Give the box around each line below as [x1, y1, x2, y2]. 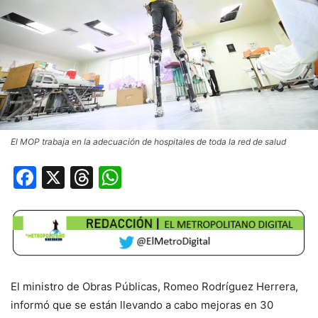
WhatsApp [121, 163, 234, 191]
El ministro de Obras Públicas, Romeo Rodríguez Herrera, [11, 280, 298, 294]
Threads [93, 163, 182, 191]
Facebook [36, 163, 142, 191]
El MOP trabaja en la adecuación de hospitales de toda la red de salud [11, 136, 286, 147]
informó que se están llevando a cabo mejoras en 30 [11, 298, 273, 312]
